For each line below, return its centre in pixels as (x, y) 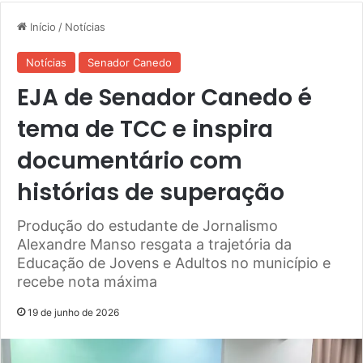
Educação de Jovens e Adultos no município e (174, 263)
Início (41, 27)
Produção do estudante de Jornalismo (147, 226)
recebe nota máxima (87, 282)
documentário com (130, 161)
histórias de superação (151, 193)
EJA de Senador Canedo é (164, 98)
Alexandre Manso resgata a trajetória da (154, 245)
